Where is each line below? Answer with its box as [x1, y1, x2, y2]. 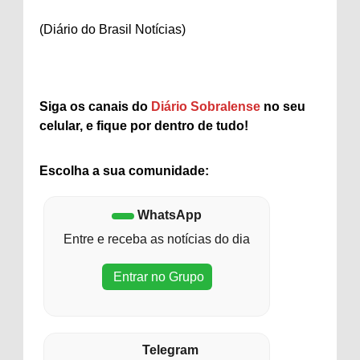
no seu [260, 100, 305, 113]
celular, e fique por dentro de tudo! [39, 119, 248, 133]
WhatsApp [134, 208, 202, 222]
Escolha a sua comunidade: [39, 164, 209, 178]
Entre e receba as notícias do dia [63, 232, 250, 246]
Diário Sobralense [151, 100, 260, 113]
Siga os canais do [39, 100, 151, 113]
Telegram [141, 343, 198, 357]
